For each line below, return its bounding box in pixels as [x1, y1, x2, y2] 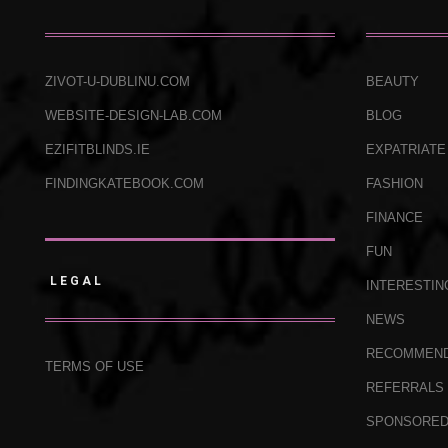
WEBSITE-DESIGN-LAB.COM [45, 108, 222, 123]
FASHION [366, 176, 424, 191]
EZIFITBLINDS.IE [45, 142, 150, 157]
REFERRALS [366, 380, 445, 395]
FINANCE [366, 210, 424, 225]
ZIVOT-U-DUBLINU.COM [45, 74, 190, 89]
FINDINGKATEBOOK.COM [45, 176, 204, 191]
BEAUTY [366, 74, 420, 89]
